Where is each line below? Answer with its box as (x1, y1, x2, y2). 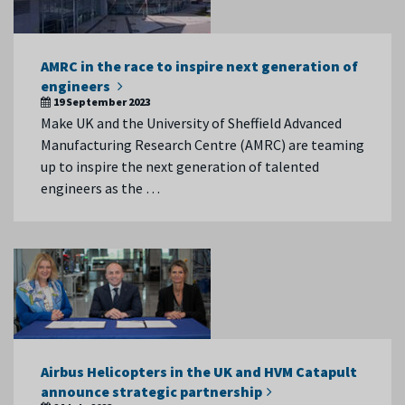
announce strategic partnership (41, 382, 262, 400)
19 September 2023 (53, 95, 150, 108)
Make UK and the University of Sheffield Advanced (41, 114, 342, 132)
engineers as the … (41, 179, 160, 197)
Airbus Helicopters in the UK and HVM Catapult (41, 363, 357, 381)
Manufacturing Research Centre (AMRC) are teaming (41, 136, 364, 154)
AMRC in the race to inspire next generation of (41, 57, 358, 75)
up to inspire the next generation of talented (41, 157, 319, 175)
